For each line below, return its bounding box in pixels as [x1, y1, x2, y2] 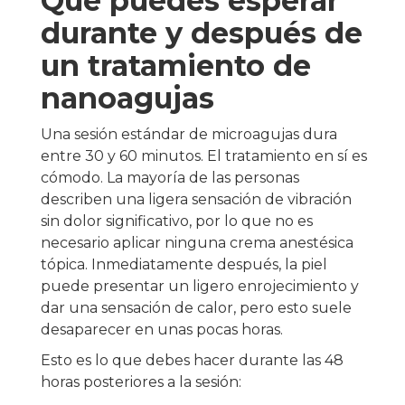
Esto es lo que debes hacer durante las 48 [41, 352, 344, 370]
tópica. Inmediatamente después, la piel [41, 256, 327, 274]
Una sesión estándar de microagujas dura [41, 126, 337, 144]
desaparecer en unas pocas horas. [41, 321, 283, 339]
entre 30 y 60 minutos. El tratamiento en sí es [41, 147, 367, 165]
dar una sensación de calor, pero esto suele [41, 299, 352, 317]
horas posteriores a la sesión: [41, 373, 241, 391]
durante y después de [41, 15, 363, 52]
